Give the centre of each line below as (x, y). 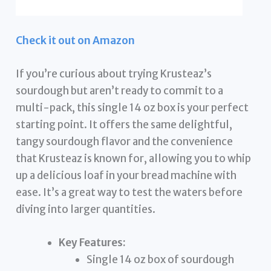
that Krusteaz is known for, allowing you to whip (134, 159)
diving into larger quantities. (86, 210)
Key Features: (93, 243)
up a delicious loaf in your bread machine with (126, 176)
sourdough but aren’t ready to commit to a (120, 91)
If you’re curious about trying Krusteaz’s (114, 74)
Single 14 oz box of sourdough (160, 260)
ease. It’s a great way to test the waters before (129, 193)
